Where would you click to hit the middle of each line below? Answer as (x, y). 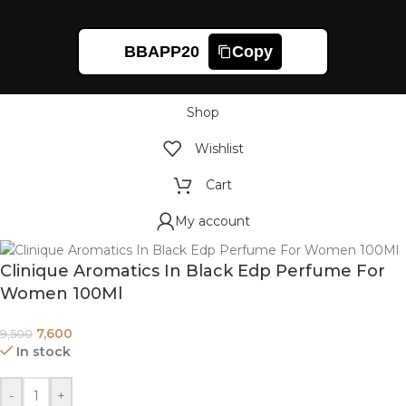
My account (212, 221)
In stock (44, 351)
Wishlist (219, 148)
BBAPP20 (162, 51)
